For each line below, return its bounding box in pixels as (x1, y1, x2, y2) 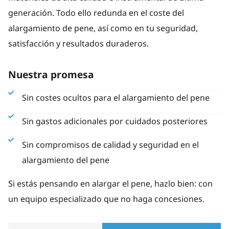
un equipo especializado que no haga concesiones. (8, 193, 204, 204)
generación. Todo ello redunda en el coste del (8, 7, 184, 18)
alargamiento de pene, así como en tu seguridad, (8, 22, 198, 34)
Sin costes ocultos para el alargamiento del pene (21, 92, 210, 103)
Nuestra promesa (8, 67, 94, 81)
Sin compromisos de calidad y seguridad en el (21, 139, 199, 150)
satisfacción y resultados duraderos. (8, 38, 149, 49)
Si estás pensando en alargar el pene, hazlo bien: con (8, 178, 213, 189)
